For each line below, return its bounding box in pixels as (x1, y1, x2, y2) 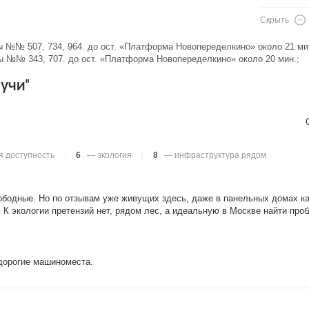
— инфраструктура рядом (162, 150, 266, 160)
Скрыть (260, 15, 289, 25)
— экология (85, 150, 132, 160)
